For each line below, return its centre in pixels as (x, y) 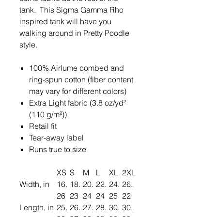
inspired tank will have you (65, 21)
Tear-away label (56, 138)
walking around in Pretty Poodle (74, 33)
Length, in (37, 207)
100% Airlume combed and (77, 68)
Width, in (34, 184)
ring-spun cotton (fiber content (81, 79)
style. (28, 45)
